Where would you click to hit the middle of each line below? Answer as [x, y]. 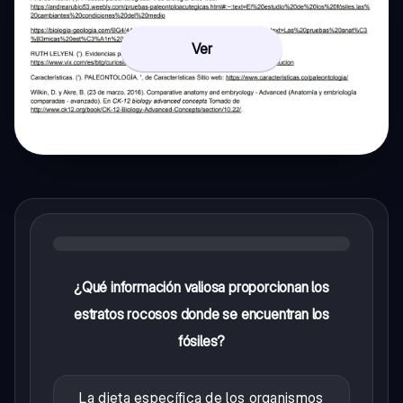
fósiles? [201, 340]
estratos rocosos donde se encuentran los [201, 313]
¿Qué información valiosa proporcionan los [201, 287]
